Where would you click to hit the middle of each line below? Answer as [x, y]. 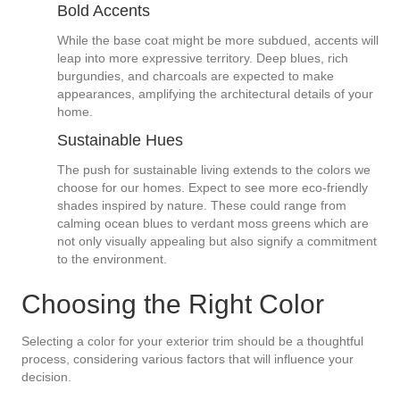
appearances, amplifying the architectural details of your [215, 94]
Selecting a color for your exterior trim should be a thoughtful [192, 342]
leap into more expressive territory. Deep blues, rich [203, 58]
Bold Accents [104, 11]
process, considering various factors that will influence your [187, 359]
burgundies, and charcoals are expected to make [196, 76]
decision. [46, 377]
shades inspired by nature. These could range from [202, 206]
